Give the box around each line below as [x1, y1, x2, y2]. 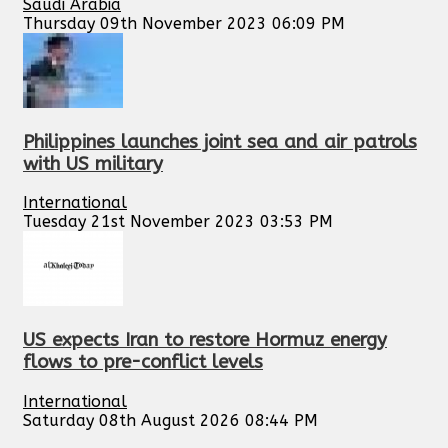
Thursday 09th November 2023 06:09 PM [23, 13, 345, 33]
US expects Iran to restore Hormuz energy [23, 328, 387, 351]
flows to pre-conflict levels [23, 350, 263, 373]
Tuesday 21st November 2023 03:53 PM [23, 212, 333, 232]
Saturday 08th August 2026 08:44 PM [23, 410, 318, 430]
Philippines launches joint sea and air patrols [23, 130, 417, 153]
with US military [23, 152, 163, 175]
